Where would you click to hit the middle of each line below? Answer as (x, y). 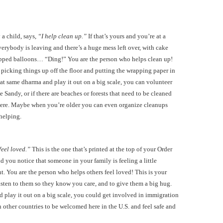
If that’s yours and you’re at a (126, 36)
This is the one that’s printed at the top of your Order (101, 149)
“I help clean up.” (62, 36)
